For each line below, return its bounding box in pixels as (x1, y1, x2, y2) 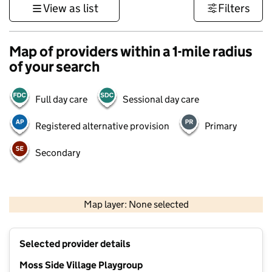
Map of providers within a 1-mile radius (9, 42, 253, 60)
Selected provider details (19, 238, 131, 250)
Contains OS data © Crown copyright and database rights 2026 (101, 209, 260, 218)
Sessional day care (123, 93, 199, 105)
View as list (42, 1, 98, 15)
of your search (9, 58, 100, 75)
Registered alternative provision (35, 120, 169, 132)
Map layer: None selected (83, 199, 189, 211)
